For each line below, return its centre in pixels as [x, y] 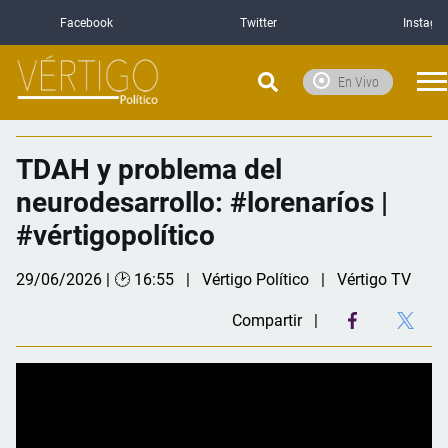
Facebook [86, 22]
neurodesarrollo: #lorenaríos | [202, 202]
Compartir [267, 320]
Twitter [259, 22]
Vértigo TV [374, 279]
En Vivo [358, 82]
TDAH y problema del [149, 169]
